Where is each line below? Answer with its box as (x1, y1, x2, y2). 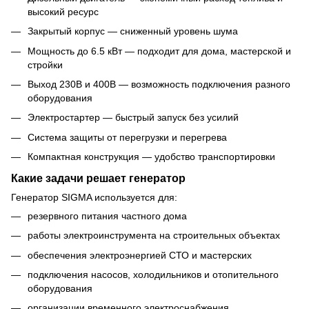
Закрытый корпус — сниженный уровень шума (28, 26, 238, 37)
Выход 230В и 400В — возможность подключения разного (28, 78, 290, 90)
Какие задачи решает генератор (11, 171, 186, 184)
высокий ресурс (28, 6, 99, 17)
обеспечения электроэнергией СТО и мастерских (28, 249, 252, 261)
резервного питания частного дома (28, 210, 187, 221)
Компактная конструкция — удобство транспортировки (28, 151, 275, 163)
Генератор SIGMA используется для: (11, 191, 177, 203)
